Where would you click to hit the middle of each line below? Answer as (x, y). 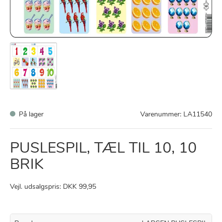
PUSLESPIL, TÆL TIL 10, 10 (103, 149)
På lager (31, 115)
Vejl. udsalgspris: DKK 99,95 (53, 187)
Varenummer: (161, 115)
